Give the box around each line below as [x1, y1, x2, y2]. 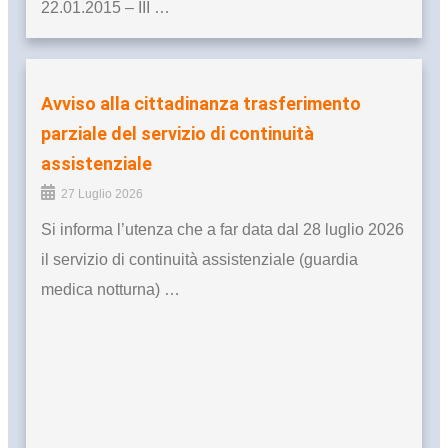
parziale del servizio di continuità [41, 123, 314, 145]
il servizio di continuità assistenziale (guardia [41, 251, 358, 269]
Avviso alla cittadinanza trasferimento [41, 93, 361, 115]
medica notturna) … [41, 281, 180, 299]
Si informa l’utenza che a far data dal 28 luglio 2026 [41, 221, 404, 239]
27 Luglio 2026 [61, 187, 143, 202]
